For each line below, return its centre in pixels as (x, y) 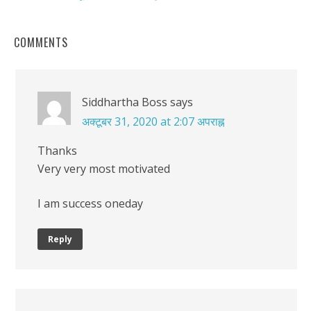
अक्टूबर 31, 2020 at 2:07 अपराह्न (153, 121)
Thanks (57, 150)
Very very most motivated (104, 168)
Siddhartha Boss (125, 102)
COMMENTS (41, 42)
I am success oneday (90, 203)
